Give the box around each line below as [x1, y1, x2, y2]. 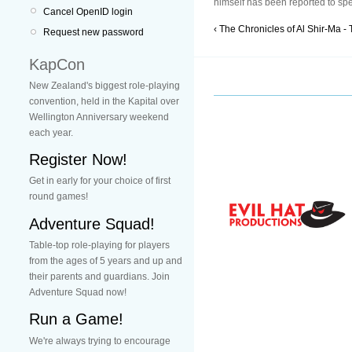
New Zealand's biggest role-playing [29, 79, 180, 91]
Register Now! [29, 151, 127, 169]
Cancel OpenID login [43, 5, 133, 17]
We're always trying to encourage [29, 335, 170, 346]
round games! [29, 191, 88, 203]
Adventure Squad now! [29, 286, 126, 298]
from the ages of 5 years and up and [29, 255, 182, 266]
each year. [29, 126, 73, 138]
